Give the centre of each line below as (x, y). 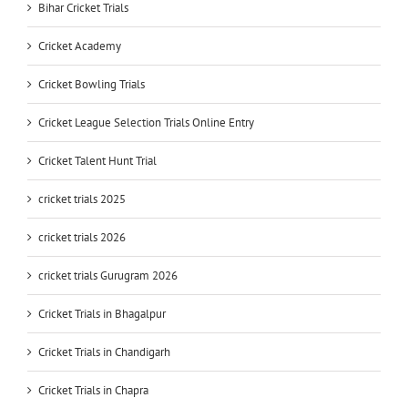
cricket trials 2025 (82, 199)
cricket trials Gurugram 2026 (108, 275)
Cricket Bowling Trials (92, 84)
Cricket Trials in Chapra (93, 390)
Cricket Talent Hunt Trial (97, 160)
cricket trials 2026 (82, 237)
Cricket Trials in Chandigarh (104, 352)
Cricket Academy (80, 46)
